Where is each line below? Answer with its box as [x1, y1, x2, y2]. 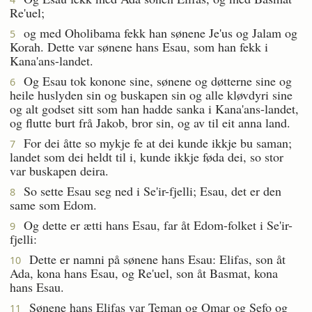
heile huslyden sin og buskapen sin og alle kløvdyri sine [10, 86, 292, 103]
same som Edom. [10, 196, 97, 213]
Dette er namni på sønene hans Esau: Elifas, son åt [21, 250, 286, 267]
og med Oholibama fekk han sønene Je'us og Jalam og [15, 24, 297, 41]
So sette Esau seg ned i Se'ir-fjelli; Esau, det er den [15, 182, 281, 199]
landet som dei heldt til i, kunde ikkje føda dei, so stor [10, 148, 283, 165]
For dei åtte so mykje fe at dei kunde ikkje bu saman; [15, 134, 292, 151]
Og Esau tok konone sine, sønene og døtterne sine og [15, 72, 292, 89]
